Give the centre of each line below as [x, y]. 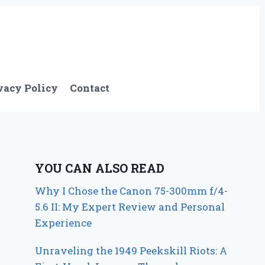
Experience [64, 222]
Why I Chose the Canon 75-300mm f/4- [132, 190]
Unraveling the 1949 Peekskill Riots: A [131, 250]
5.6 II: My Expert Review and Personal [130, 206]
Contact [90, 88]
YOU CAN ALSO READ [100, 168]
